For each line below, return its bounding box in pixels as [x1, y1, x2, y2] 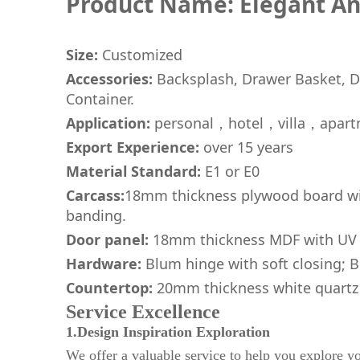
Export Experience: [66, 137, 199, 157]
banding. [66, 206, 126, 225]
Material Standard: [66, 162, 201, 181]
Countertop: [66, 278, 153, 297]
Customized [98, 45, 182, 64]
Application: [66, 113, 150, 133]
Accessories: [66, 69, 157, 88]
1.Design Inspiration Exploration [66, 324, 270, 340]
